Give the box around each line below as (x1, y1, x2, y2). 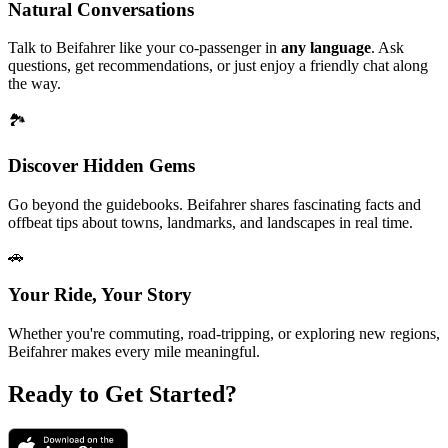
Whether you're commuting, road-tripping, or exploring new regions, (8, 325, 440, 343)
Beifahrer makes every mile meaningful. (8, 343, 260, 361)
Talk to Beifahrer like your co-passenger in (8, 39, 281, 57)
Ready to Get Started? (8, 381, 237, 408)
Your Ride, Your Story (8, 284, 192, 306)
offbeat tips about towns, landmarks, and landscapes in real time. (8, 213, 413, 231)
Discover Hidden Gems (8, 155, 195, 177)
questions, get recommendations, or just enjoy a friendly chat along (8, 57, 428, 75)
